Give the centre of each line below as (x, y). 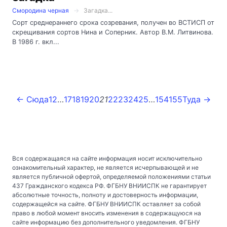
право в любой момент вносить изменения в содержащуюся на (107, 213)
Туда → (197, 99)
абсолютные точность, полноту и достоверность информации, (105, 195)
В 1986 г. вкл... (36, 42)
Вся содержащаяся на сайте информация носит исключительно (107, 158)
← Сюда (32, 99)
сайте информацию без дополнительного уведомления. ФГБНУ (106, 222)
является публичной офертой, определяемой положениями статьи (111, 176)
